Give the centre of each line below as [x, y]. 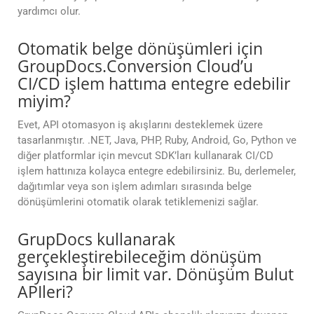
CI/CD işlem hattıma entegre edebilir [154, 84]
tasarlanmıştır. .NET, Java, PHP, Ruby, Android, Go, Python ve [157, 141]
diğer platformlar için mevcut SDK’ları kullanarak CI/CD [145, 156]
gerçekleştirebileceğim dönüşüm [139, 257]
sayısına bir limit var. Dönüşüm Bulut [156, 274]
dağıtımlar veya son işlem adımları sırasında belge [135, 187]
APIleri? [45, 292]
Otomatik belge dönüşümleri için [140, 49]
